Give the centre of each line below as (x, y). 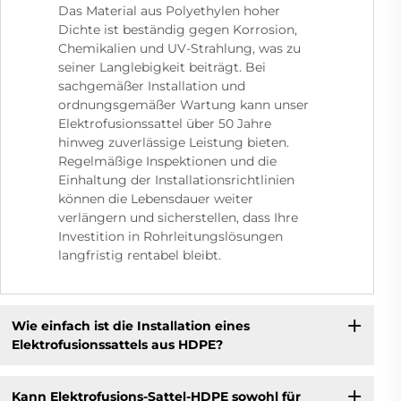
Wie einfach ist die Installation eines (130, 325)
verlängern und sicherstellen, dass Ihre (178, 218)
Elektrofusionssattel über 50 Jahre (165, 124)
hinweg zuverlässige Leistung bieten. (174, 143)
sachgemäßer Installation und (152, 86)
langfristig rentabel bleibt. (140, 256)
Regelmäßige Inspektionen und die (167, 162)
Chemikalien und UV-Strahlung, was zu (179, 49)
